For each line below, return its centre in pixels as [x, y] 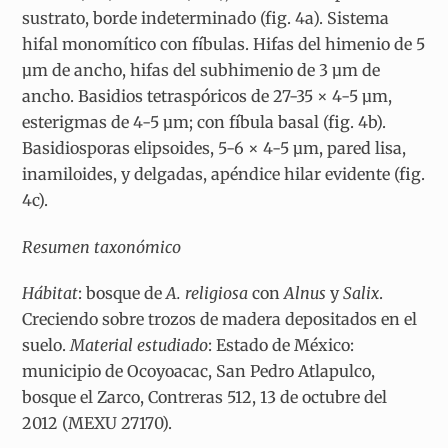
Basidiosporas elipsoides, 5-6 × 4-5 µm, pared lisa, [214, 147]
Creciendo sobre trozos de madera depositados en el [220, 319]
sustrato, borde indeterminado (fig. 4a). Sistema [206, 17]
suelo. [46, 345]
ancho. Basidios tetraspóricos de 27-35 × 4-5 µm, [207, 95]
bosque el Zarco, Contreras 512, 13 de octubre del [205, 397]
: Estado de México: [281, 345]
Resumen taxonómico [102, 246]
